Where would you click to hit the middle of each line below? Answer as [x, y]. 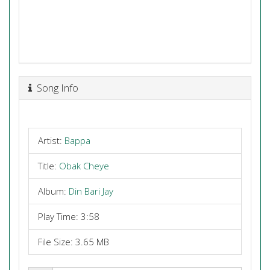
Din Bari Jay [91, 191]
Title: [49, 166]
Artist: [51, 140]
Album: [53, 191]
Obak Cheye [84, 166]
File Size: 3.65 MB [74, 242]
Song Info [55, 87]
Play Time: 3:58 [69, 216]
